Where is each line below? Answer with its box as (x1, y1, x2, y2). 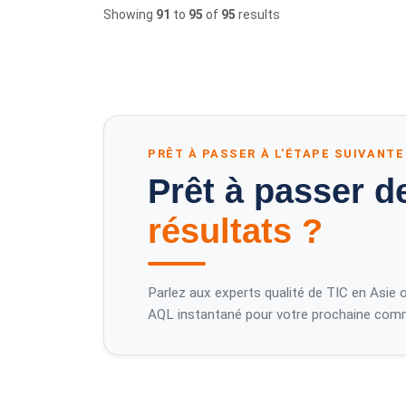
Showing (103, 6, 156, 22)
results (236, 6, 280, 22)
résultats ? (148, 210, 323, 250)
